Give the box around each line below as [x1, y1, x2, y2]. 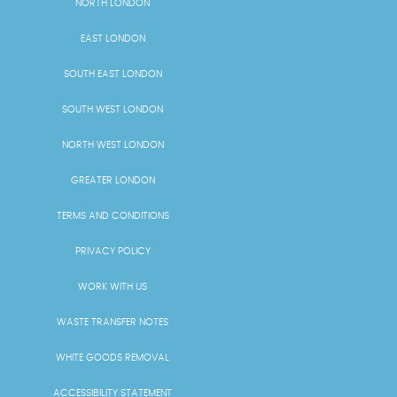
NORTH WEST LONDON [61, 139, 164, 150]
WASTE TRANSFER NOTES [57, 316, 169, 327]
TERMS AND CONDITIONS [56, 210, 169, 221]
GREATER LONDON [70, 175, 155, 185]
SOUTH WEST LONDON [62, 104, 164, 114]
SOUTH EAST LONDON [63, 68, 162, 79]
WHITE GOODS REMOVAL [56, 352, 170, 362]
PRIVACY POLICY [74, 245, 151, 256]
